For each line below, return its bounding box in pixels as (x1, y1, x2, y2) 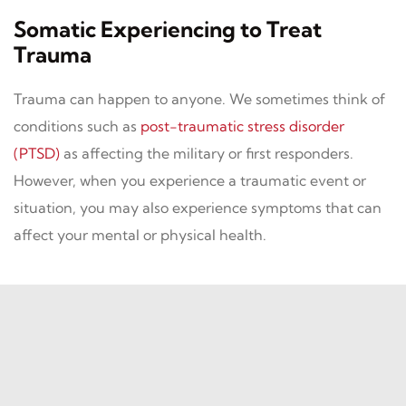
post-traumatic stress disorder (140, 117, 344, 135)
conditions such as (14, 117, 140, 135)
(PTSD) (14, 144, 60, 162)
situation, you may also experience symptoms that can (14, 198, 382, 217)
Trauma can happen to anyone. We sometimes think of (14, 90, 385, 108)
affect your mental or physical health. (14, 226, 266, 244)
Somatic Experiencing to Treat (14, 15, 322, 43)
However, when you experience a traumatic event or (14, 171, 366, 189)
